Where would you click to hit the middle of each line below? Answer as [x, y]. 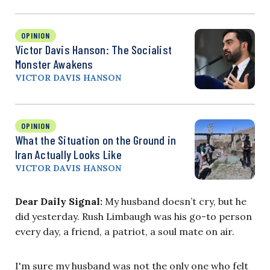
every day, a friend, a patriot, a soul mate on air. [125, 232]
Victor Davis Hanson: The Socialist [94, 50]
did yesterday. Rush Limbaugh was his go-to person [133, 217]
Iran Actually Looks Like [68, 155]
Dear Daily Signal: [59, 202]
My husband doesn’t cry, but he [174, 202]
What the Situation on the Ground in [96, 140]
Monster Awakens [54, 64]
